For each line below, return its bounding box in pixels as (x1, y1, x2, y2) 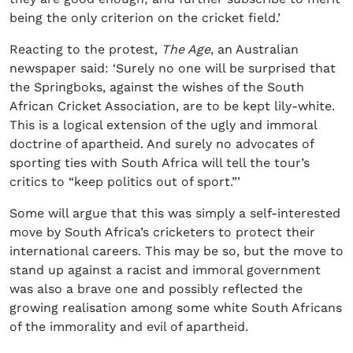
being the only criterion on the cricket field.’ (9, 10, 281, 26)
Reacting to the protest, (9, 42, 162, 58)
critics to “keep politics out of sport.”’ (9, 174, 240, 190)
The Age (162, 42, 210, 58)
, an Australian (210, 42, 299, 58)
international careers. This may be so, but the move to (9, 243, 344, 259)
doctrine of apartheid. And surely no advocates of (9, 136, 314, 152)
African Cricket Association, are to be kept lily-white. (9, 98, 335, 114)
